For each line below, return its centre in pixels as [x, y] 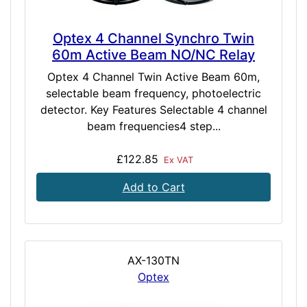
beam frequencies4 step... [153, 126]
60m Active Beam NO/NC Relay [153, 55]
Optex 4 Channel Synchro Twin [153, 39]
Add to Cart [153, 187]
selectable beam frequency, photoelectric [153, 94]
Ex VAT [177, 160]
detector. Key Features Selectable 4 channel [153, 110]
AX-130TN [153, 261]
